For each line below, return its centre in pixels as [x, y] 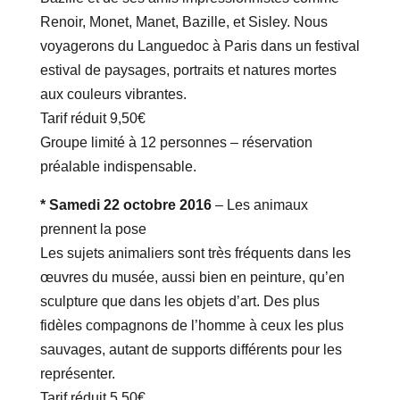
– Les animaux [259, 205]
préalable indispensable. [118, 167]
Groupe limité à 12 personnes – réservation [176, 143]
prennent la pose [93, 229]
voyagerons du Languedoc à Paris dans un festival [200, 46]
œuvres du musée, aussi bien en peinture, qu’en [192, 278]
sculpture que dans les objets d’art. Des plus [179, 302]
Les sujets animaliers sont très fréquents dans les [195, 254]
